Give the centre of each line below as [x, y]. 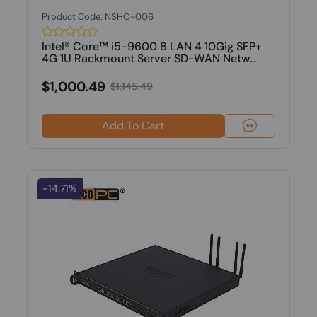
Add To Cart [133, 126]
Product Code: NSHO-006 [97, 17]
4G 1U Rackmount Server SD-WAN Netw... [149, 58]
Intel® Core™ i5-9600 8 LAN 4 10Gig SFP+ [151, 46]
